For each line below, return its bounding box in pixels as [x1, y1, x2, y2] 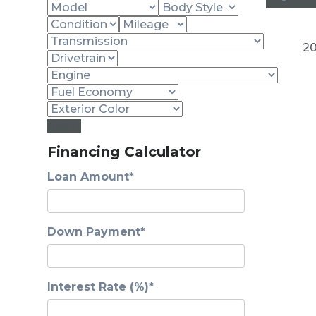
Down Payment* [47, 224, 145, 238]
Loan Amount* [47, 169, 134, 183]
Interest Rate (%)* [47, 279, 154, 293]
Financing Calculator [47, 142, 201, 160]
